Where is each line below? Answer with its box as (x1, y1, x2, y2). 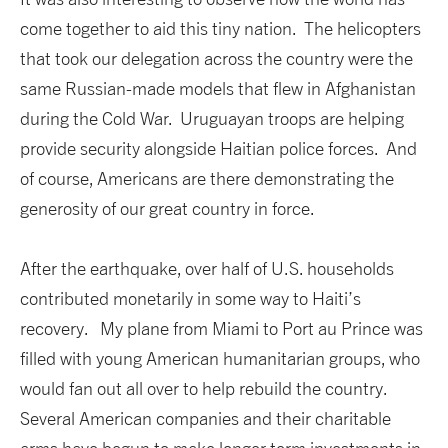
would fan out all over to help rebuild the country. (20, 377, 391, 399)
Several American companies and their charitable (20, 407, 391, 429)
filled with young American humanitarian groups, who (20, 347, 420, 369)
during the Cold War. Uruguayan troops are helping (20, 107, 404, 129)
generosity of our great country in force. (20, 197, 315, 219)
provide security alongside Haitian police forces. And (20, 137, 417, 159)
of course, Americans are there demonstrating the (20, 167, 394, 189)
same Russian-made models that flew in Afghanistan (20, 77, 416, 99)
